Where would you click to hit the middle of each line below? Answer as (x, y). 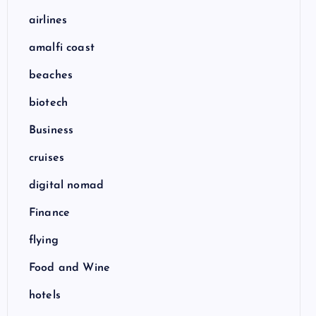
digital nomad (67, 186)
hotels (45, 296)
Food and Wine (70, 268)
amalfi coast (62, 48)
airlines (48, 20)
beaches (51, 75)
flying (44, 241)
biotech (49, 103)
